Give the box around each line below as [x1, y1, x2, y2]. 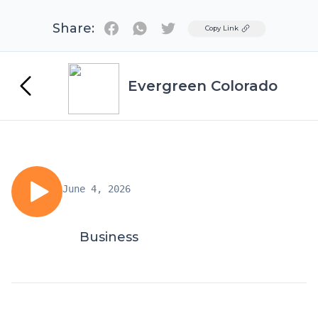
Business [79, 229, 138, 245]
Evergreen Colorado [128, 77, 278, 94]
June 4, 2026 [62, 183, 131, 194]
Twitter [168, 21, 209, 34]
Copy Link [205, 24, 238, 32]
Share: [53, 21, 94, 36]
